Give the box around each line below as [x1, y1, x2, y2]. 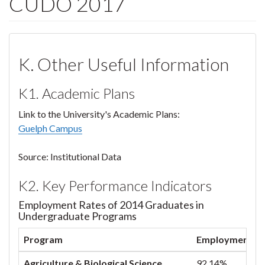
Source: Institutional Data [18, 151, 121, 162]
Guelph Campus [18, 122, 82, 134]
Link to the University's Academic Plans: [18, 108, 180, 119]
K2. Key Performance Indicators [18, 177, 212, 194]
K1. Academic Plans [18, 85, 135, 102]
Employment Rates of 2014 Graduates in [18, 198, 204, 211]
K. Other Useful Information [18, 53, 229, 75]
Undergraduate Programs [18, 209, 137, 222]
